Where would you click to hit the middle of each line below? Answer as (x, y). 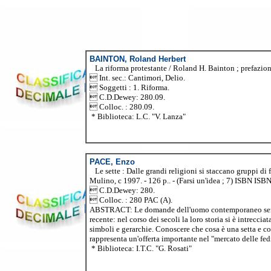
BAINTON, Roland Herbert (138, 59)
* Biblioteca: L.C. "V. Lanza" (138, 117)
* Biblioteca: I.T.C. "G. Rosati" (141, 249)
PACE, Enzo (112, 162)
